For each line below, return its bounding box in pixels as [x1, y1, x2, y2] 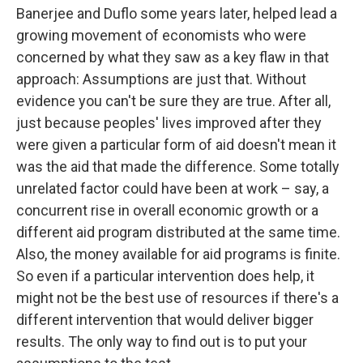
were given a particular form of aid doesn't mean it [16, 136, 336, 154]
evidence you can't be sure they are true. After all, [16, 92, 331, 110]
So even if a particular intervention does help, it [16, 267, 314, 285]
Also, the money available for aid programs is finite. [16, 246, 340, 263]
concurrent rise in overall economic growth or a [16, 202, 318, 220]
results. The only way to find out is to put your [16, 333, 307, 351]
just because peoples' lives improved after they [16, 114, 322, 132]
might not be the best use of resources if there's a [16, 289, 339, 307]
